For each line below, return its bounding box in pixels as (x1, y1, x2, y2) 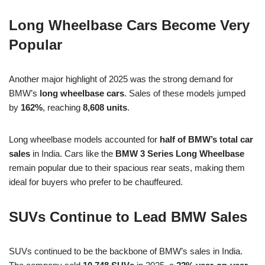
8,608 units (83, 102, 127, 113)
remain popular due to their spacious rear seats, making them (9, 163, 245, 173)
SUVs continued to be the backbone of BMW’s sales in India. (9, 246, 243, 257)
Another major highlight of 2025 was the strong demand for (9, 74, 233, 85)
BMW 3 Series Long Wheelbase (115, 148, 244, 159)
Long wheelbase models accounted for (9, 134, 160, 145)
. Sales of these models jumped (124, 88, 245, 99)
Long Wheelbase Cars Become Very (9, 17, 250, 34)
